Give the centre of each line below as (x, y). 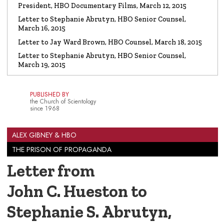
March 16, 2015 (41, 28)
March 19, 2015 (41, 65)
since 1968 (44, 108)
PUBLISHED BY (49, 94)
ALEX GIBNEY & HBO (44, 135)
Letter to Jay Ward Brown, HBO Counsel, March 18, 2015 (110, 42)
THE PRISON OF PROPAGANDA (62, 149)
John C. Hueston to (77, 191)
